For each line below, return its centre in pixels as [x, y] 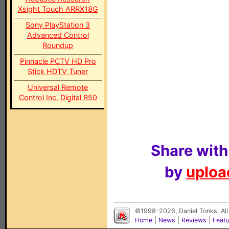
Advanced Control [58, 35]
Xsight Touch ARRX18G [58, 9]
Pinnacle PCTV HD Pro [58, 61]
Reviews [194, 220]
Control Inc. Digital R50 [58, 97]
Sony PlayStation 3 [58, 25]
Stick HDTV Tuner [58, 71]
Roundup [58, 45]
